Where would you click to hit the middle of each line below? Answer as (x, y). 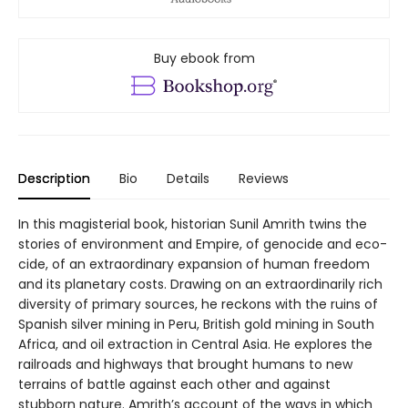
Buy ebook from (204, 58)
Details (188, 178)
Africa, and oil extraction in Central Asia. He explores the (195, 344)
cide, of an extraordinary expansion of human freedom (194, 264)
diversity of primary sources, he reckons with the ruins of (198, 304)
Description (54, 178)
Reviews (264, 178)
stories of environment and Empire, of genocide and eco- (203, 244)
